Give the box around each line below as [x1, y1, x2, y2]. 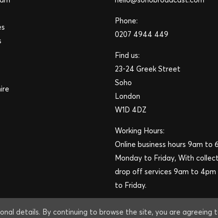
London [114, 91, 140, 101]
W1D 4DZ [114, 105, 146, 114]
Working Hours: [114, 126, 164, 135]
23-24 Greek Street [114, 64, 181, 73]
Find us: [114, 51, 140, 60]
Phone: [114, 16, 138, 25]
